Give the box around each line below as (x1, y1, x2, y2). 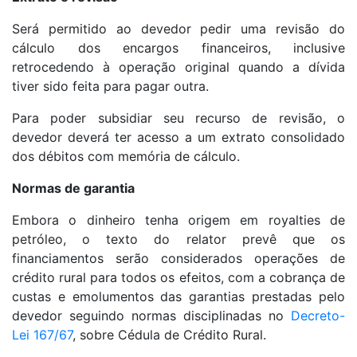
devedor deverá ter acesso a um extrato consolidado (12, 129, 345, 146)
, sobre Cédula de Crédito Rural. (73, 327, 266, 343)
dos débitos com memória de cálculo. (12, 148, 240, 165)
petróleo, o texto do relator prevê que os (12, 231, 345, 248)
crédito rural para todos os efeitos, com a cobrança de (12, 269, 345, 286)
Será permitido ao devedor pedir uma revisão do (12, 21, 345, 37)
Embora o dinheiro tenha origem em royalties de (12, 212, 345, 229)
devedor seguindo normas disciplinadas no (12, 308, 291, 324)
